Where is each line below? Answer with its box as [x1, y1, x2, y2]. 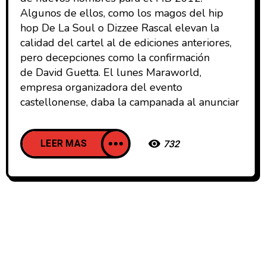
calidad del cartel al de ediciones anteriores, [20, 36, 232, 50]
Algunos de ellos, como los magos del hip [20, 6, 223, 21]
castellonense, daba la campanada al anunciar [20, 95, 239, 110]
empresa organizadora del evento [20, 80, 182, 95]
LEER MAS [40, 137, 87, 151]
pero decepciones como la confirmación [20, 50, 210, 65]
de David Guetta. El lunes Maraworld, [20, 65, 201, 80]
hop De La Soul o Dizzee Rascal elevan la [20, 21, 219, 36]
